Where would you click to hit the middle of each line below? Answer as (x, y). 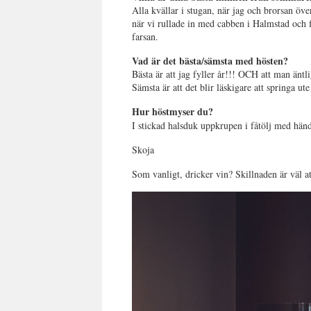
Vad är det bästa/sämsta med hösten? (210, 61)
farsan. (145, 37)
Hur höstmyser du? (173, 112)
